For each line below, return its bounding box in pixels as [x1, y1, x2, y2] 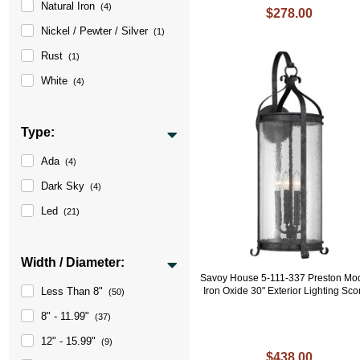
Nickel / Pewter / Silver [41, 24, 149, 37]
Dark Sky [41, 179, 85, 192]
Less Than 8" [41, 284, 104, 297]
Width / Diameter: [21, 255, 125, 269]
